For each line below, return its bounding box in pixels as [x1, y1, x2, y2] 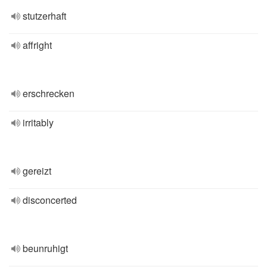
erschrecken [23, 86, 74, 100]
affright [23, 38, 52, 52]
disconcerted [23, 193, 77, 207]
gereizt [23, 164, 51, 178]
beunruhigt [23, 241, 68, 255]
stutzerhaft [23, 9, 66, 23]
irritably [23, 116, 54, 129]
